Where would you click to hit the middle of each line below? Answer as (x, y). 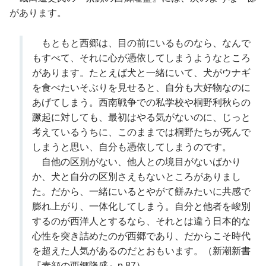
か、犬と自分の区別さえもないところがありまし (137, 176)
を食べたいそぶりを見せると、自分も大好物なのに (142, 87)
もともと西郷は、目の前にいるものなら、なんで (142, 43)
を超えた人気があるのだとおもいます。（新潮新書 (142, 251)
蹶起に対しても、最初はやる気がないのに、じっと (142, 117)
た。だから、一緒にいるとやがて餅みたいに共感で (142, 191)
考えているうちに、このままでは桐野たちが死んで (142, 132)
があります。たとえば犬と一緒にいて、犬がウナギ (142, 72)
